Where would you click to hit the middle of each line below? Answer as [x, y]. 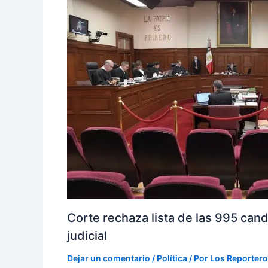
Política [172, 258]
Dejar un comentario [109, 258]
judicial [87, 236]
